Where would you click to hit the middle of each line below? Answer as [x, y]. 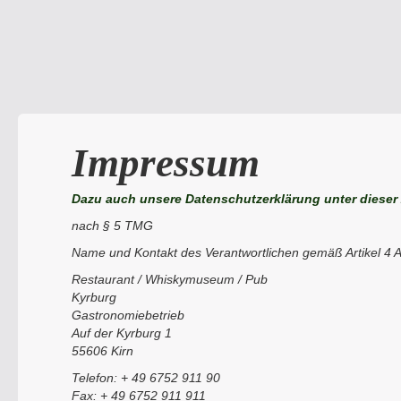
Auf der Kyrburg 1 [122, 333]
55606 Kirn [102, 351]
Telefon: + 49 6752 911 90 [146, 378]
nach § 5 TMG [112, 226]
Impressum [166, 163]
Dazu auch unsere [127, 199]
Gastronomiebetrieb [128, 315]
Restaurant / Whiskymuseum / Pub [170, 279]
